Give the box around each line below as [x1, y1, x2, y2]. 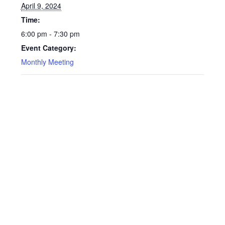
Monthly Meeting [21, 57, 74, 67]
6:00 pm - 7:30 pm [21, 29, 80, 39]
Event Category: [21, 43, 76, 53]
